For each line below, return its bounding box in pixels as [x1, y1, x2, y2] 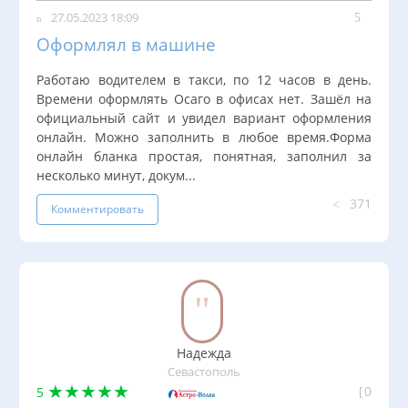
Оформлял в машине [36, 32, 216, 57]
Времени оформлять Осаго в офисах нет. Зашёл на [36, 90, 372, 108]
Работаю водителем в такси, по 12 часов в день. [36, 71, 372, 89]
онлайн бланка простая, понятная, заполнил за [36, 148, 372, 166]
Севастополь [168, 364, 240, 381]
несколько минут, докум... [36, 167, 196, 185]
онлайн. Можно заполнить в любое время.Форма [36, 128, 372, 147]
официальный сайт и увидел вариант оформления [36, 109, 372, 127]
